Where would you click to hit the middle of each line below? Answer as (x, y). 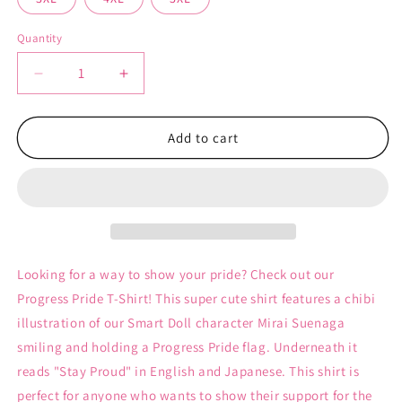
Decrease (71, 81)
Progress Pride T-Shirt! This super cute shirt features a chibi (197, 299)
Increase (153, 81)
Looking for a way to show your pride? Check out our (176, 275)
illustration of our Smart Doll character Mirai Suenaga (181, 323)
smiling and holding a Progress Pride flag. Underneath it (188, 347)
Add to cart (203, 137)
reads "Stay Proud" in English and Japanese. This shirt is (188, 371)
